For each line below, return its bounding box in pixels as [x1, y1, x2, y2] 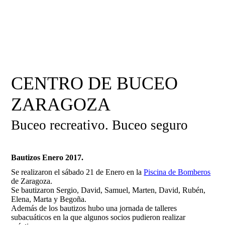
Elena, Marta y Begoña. [11, 195, 87, 204]
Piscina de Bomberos [144, 168, 211, 177]
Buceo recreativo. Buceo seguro [11, 118, 188, 133]
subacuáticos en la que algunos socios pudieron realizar [11, 213, 186, 222]
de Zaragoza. [11, 177, 53, 186]
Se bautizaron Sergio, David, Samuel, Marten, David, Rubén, [11, 186, 206, 195]
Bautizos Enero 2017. [11, 153, 84, 162]
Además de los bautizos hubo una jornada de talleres [11, 204, 177, 213]
